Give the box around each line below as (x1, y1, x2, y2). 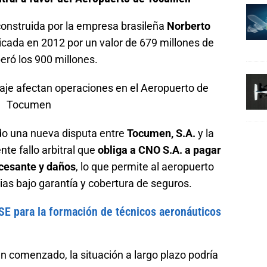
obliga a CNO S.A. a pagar (98, 143, 221, 156)
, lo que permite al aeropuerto (76, 160, 214, 173)
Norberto (167, 19, 210, 32)
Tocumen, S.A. (127, 126, 195, 139)
